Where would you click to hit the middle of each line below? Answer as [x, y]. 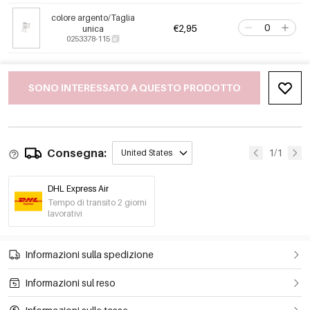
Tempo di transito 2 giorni [97, 203]
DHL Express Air [78, 189]
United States [147, 153]
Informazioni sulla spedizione [89, 255]
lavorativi [65, 214]
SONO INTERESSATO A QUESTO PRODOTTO [134, 88]
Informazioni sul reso [70, 282]
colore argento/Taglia [93, 18]
